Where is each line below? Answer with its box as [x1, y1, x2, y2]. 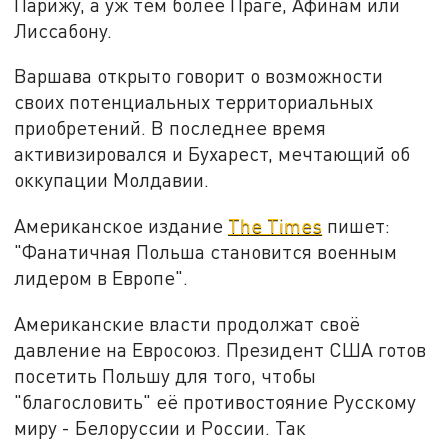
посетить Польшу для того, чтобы [14, 363, 317, 387]
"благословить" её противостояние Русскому [14, 389, 417, 413]
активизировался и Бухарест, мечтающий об [14, 142, 411, 166]
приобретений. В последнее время [14, 116, 327, 140]
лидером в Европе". [14, 266, 189, 290]
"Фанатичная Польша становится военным [14, 240, 398, 264]
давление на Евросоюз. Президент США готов [14, 337, 427, 361]
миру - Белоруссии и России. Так [14, 415, 307, 439]
